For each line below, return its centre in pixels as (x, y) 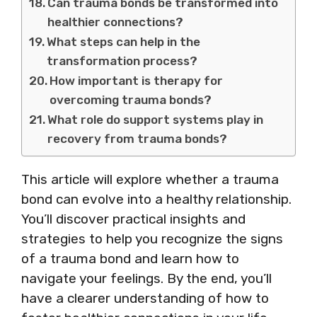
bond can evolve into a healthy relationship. (156, 199)
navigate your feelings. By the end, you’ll (146, 278)
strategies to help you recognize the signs (152, 238)
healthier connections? (116, 22)
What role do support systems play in (156, 119)
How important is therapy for (137, 80)
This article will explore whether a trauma (150, 179)
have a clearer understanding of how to (145, 298)
